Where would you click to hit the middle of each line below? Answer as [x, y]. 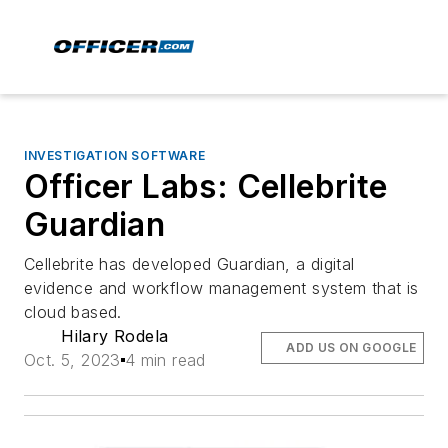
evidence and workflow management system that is [221, 288]
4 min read [165, 360]
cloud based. [73, 312]
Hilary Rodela [115, 336]
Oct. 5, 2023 [72, 360]
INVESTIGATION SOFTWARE [115, 155]
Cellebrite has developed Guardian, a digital [189, 264]
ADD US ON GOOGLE [351, 347]
